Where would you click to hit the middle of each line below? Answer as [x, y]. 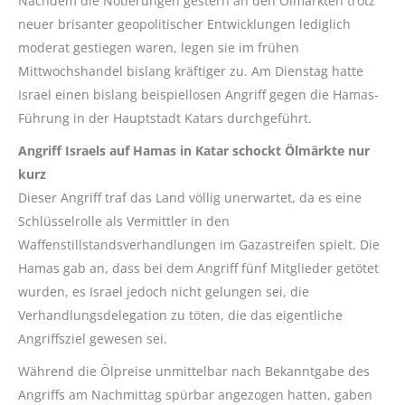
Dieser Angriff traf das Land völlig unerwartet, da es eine [190, 198]
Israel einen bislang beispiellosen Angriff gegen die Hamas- [198, 95]
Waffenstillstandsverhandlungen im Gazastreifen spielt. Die [199, 245]
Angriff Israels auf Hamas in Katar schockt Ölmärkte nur [194, 151]
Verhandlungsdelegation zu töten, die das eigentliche [180, 316]
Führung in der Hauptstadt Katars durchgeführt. [165, 118]
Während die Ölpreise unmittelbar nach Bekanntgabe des [194, 372]
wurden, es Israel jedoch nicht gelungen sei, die [164, 292]
